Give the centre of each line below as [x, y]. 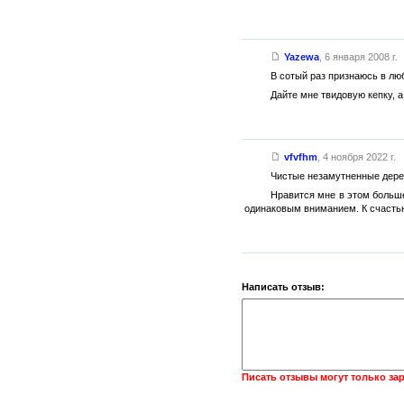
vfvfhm [300, 157]
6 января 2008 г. [361, 57]
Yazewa [301, 57]
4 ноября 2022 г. [359, 157]
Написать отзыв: [283, 287]
